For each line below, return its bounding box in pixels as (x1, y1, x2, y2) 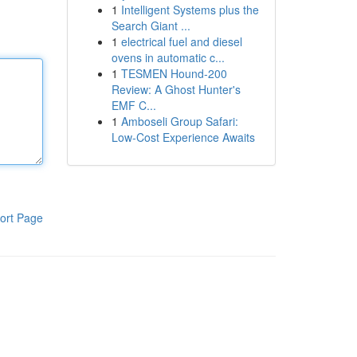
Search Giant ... (111, 18, 190, 33)
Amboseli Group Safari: (120, 113, 238, 129)
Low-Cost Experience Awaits (111, 129, 255, 145)
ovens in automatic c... (111, 49, 225, 65)
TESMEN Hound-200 (120, 65, 227, 81)
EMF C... (111, 97, 156, 113)
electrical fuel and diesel (120, 33, 242, 49)
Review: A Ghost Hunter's (111, 81, 241, 97)
